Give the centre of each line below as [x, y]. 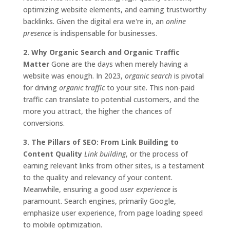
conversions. [44, 123]
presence [37, 33]
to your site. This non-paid [149, 88]
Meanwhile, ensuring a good [71, 189]
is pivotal [188, 76]
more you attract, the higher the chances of [97, 111]
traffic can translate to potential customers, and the [111, 99]
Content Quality [52, 154]
